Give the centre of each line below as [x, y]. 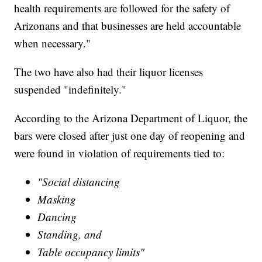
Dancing [57, 216]
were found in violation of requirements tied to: [120, 153]
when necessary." [53, 43]
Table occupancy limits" [91, 251]
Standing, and [70, 234]
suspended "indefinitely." [70, 89]
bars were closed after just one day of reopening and [130, 135]
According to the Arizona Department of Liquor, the [131, 118]
